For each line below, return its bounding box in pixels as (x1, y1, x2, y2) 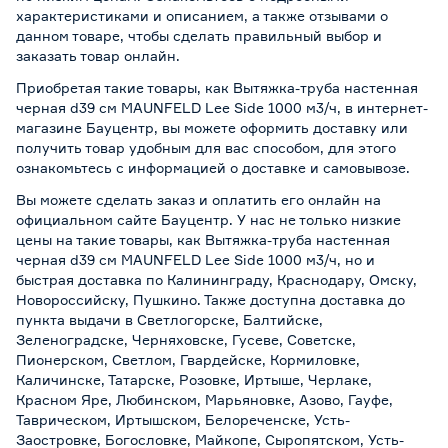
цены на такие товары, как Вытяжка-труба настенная (16, 230, 390, 248)
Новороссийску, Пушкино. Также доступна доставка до (16, 290, 405, 308)
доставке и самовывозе (242, 158, 406, 176)
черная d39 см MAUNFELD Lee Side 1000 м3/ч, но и (16, 250, 375, 268)
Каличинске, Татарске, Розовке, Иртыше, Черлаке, (16, 370, 372, 388)
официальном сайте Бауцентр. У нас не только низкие (16, 210, 401, 228)
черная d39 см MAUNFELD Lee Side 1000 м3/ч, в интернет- (16, 98, 428, 116)
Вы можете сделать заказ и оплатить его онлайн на (16, 190, 381, 208)
